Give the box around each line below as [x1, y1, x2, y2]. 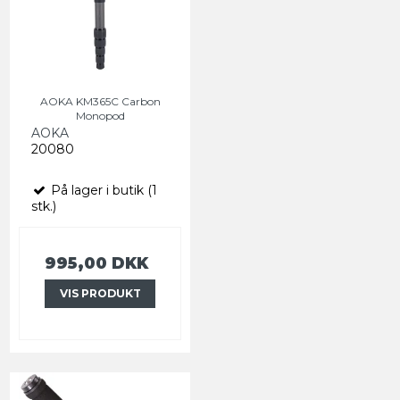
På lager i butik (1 [47, 182, 157, 199]
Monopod [75, 109, 125, 123]
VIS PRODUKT [59, 287, 141, 301]
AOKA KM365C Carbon [39, 95, 161, 109]
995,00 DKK [45, 254, 148, 273]
